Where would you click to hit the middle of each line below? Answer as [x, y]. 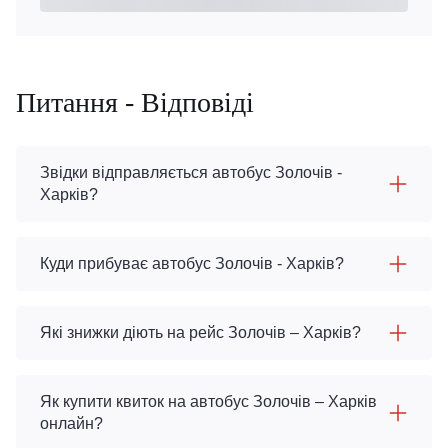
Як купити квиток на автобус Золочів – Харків [208, 401]
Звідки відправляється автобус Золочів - [191, 172]
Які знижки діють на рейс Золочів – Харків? [200, 332]
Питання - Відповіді [135, 102]
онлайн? [71, 423]
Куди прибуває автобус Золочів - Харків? [192, 263]
